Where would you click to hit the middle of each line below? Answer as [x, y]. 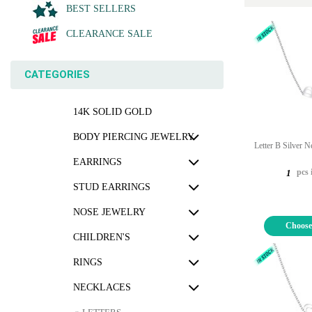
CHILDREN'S [102, 237]
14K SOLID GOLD [112, 112]
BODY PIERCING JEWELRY [134, 137]
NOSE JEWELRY [109, 212]
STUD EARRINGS [112, 187]
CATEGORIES [57, 75]
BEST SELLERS [101, 9]
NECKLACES [102, 287]
